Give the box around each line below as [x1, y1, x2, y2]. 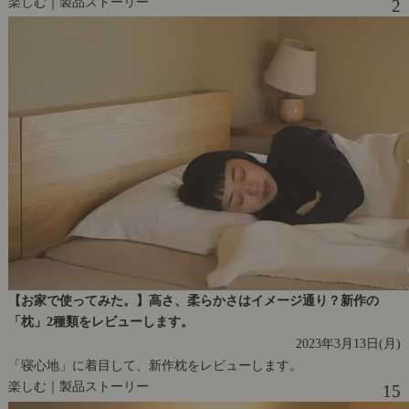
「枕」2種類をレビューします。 [7, 314, 194, 330]
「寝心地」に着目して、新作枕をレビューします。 [7, 358, 302, 373]
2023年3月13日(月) [296, 336, 402, 351]
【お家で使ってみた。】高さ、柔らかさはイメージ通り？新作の [7, 293, 379, 309]
